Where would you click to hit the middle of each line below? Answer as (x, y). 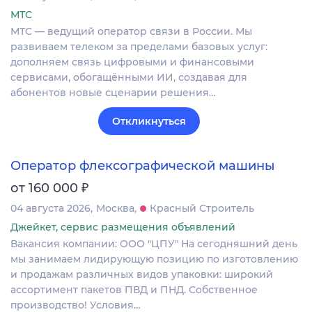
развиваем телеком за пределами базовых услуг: (139, 47)
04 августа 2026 (50, 208)
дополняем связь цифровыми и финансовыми (132, 62)
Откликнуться (149, 122)
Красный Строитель (202, 208)
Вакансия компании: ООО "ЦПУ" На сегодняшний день (154, 243)
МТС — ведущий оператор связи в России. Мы (131, 32)
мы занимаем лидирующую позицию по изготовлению (154, 259)
